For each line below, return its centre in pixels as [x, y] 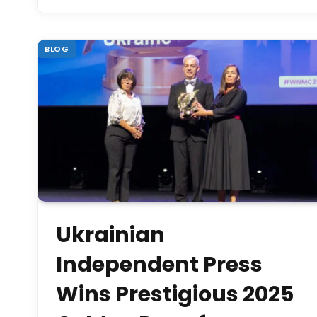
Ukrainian [110, 235]
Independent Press [159, 264]
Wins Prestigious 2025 [175, 294]
